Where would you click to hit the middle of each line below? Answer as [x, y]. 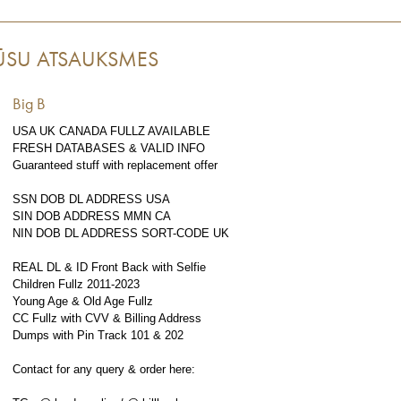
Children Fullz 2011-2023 [76, 284]
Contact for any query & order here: [104, 369]
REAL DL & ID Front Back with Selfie [109, 267]
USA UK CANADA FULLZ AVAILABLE [111, 131]
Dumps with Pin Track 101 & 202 [98, 335]
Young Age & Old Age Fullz [83, 301]
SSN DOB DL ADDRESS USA [91, 199]
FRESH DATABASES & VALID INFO [109, 148]
